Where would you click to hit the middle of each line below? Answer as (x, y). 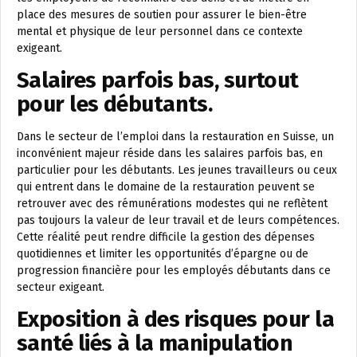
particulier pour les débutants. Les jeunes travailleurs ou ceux (177, 170)
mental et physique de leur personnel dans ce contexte (160, 31)
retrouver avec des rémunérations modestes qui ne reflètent (172, 204)
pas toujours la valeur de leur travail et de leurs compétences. (178, 220)
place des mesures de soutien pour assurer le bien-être (162, 15)
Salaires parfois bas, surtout (158, 80)
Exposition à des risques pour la (176, 319)
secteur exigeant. (61, 287)
